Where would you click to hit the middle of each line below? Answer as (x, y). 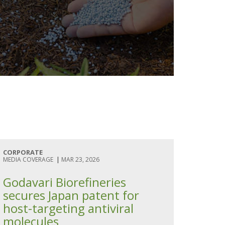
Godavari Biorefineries (65, 182)
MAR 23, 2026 (80, 159)
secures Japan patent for (71, 195)
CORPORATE (23, 152)
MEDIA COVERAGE (28, 159)
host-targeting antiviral (68, 208)
